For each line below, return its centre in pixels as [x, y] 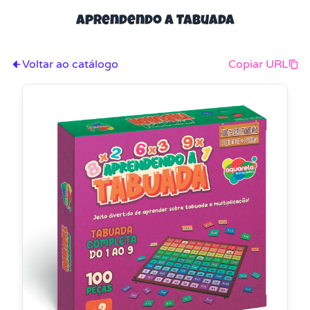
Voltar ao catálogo [70, 64]
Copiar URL [258, 64]
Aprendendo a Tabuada [155, 21]
